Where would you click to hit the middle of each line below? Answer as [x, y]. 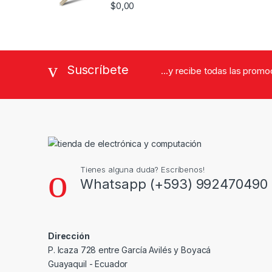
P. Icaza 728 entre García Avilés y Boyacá [130, 250]
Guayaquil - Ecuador [88, 263]
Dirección [69, 236]
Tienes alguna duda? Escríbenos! [142, 169]
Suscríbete [97, 70]
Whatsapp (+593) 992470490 [174, 184]
